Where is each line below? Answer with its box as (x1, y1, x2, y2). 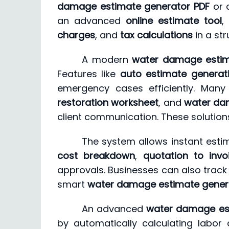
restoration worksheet (57, 96, 159, 109)
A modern (82, 53, 132, 66)
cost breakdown (57, 149, 135, 162)
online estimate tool (126, 14, 222, 27)
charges (57, 29, 95, 41)
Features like (57, 67, 120, 80)
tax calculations (120, 29, 193, 41)
